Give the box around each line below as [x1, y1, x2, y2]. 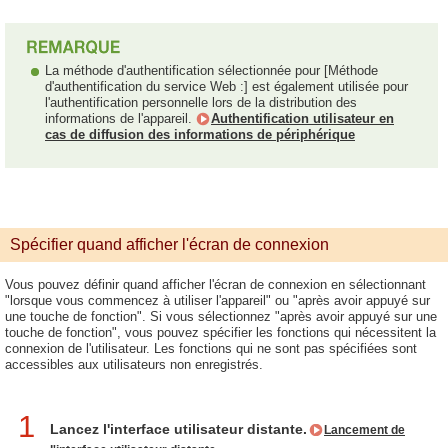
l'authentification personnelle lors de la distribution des [45, 95, 357, 110]
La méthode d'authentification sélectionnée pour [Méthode [45, 63, 378, 78]
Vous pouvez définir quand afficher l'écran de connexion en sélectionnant [5, 277, 426, 292]
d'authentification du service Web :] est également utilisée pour [45, 79, 408, 94]
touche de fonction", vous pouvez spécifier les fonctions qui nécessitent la [5, 325, 436, 340]
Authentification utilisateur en [211, 111, 394, 126]
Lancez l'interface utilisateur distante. [50, 421, 307, 437]
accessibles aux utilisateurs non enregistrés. [5, 357, 263, 372]
